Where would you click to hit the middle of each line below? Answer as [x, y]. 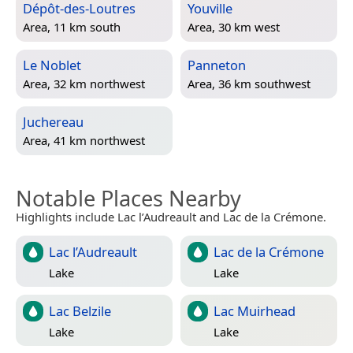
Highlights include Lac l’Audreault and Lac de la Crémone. [171, 217]
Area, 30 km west [234, 26]
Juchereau [53, 122]
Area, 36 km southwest [249, 83]
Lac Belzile [80, 311]
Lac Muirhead [255, 311]
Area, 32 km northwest [84, 83]
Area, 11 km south [72, 26]
